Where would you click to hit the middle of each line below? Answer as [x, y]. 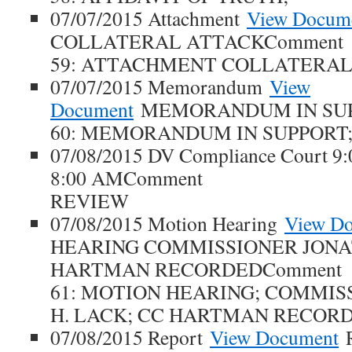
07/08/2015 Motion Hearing [167, 223]
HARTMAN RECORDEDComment [196, 269]
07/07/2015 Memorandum [160, 86]
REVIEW [90, 200]
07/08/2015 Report [130, 337]
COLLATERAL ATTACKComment [197, 41]
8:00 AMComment [126, 178]
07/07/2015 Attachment [148, 18]
